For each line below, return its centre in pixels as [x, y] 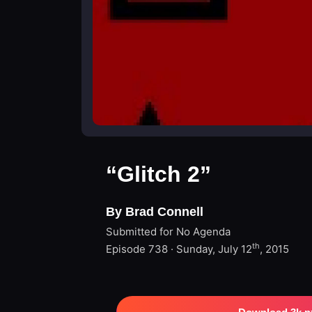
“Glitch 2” [158, 174]
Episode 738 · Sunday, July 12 [179, 249]
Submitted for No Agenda [168, 232]
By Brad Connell [155, 212]
